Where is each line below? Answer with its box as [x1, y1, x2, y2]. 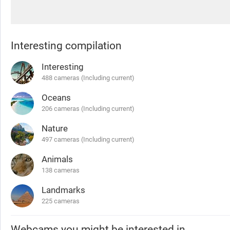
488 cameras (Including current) [42, 74, 135, 82]
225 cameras [42, 197, 80, 205]
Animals [42, 154, 73, 164]
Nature [42, 123, 68, 133]
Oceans [42, 92, 71, 103]
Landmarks [42, 185, 85, 195]
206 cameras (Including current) [42, 105, 135, 112]
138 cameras [42, 166, 80, 174]
